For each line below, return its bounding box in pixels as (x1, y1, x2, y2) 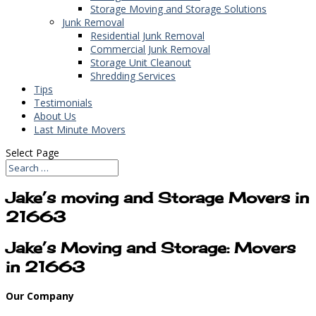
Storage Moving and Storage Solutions (90, 1, 267, 16)
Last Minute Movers (34, 122, 126, 136)
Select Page (6, 145, 59, 159)
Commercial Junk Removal (90, 42, 210, 56)
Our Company (6, 288, 74, 303)
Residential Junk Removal (90, 28, 205, 42)
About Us (34, 109, 76, 123)
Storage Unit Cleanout (90, 55, 191, 69)
